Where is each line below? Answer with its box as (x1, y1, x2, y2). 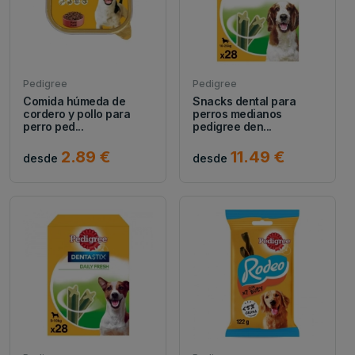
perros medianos (193, 106, 282, 120)
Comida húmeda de (23, 94, 126, 108)
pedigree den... (193, 119, 272, 133)
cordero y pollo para (23, 106, 131, 120)
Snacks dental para (193, 94, 296, 108)
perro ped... (23, 119, 84, 133)
